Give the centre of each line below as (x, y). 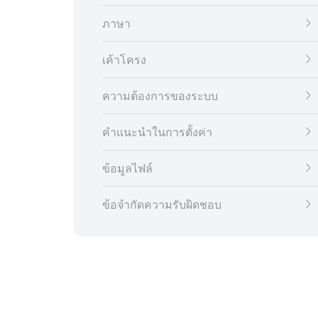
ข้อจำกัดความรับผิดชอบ (162, 204)
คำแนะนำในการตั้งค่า (157, 132)
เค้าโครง (124, 60)
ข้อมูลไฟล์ (127, 168)
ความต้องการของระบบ (160, 96)
